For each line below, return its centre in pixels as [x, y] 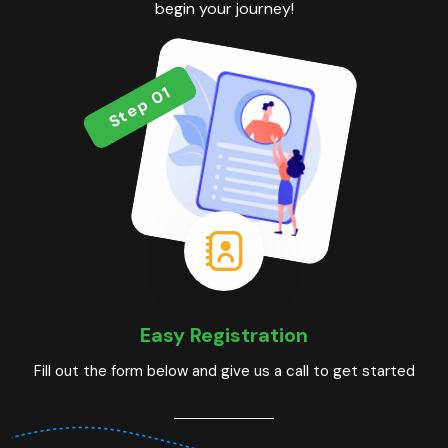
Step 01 [139, 107]
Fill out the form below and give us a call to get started [224, 371]
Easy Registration [224, 335]
